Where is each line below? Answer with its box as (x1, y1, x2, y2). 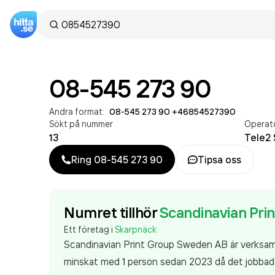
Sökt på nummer (49, 118, 113, 129)
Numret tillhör (64, 203, 157, 222)
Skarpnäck (115, 224, 157, 234)
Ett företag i (64, 224, 115, 234)
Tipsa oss (198, 153, 241, 166)
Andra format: (49, 106, 104, 117)
